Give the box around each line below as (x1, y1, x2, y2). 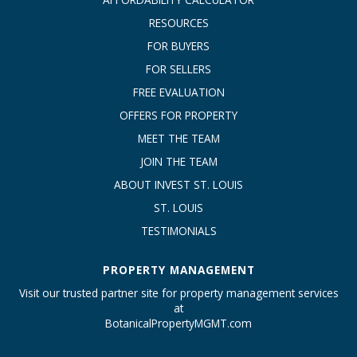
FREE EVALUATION (132, 84, 225, 100)
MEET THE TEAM (137, 131, 220, 147)
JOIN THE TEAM (139, 154, 218, 170)
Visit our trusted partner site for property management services (18, 285, 339, 301)
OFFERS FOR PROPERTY (120, 108, 237, 124)
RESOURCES (148, 15, 209, 31)
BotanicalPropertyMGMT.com (105, 316, 252, 331)
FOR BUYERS (147, 38, 210, 54)
